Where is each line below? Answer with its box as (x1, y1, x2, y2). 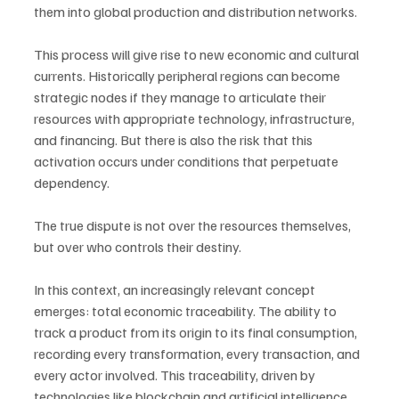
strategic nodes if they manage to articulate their (34, 88, 329, 106)
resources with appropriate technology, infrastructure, (34, 110, 357, 127)
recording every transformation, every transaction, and (34, 345, 362, 362)
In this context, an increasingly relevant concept (34, 281, 318, 298)
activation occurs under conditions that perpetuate (34, 152, 341, 170)
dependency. (34, 174, 110, 191)
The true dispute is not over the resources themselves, (34, 216, 354, 234)
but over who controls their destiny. (34, 238, 241, 256)
